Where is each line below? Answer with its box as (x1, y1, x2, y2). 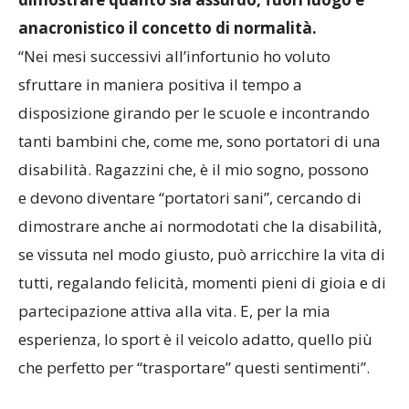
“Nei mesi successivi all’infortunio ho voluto (18, 46, 330, 68)
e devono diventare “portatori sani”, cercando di (18, 187, 362, 209)
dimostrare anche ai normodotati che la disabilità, (18, 215, 382, 237)
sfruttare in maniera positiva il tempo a (18, 74, 302, 96)
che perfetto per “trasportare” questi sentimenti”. (18, 357, 370, 379)
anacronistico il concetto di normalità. (18, 17, 317, 39)
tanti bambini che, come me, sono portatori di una (18, 131, 381, 152)
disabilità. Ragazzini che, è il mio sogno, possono (18, 159, 369, 181)
